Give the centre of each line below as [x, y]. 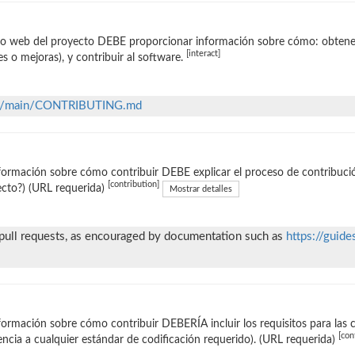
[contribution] [134, 185]
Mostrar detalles [201, 189]
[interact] [203, 54]
